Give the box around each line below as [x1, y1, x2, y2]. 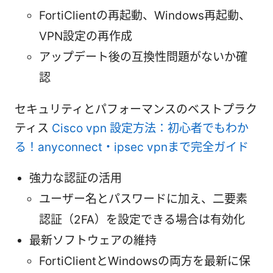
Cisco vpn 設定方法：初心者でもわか [52, 121, 249, 135]
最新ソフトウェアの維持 [29, 233, 157, 247]
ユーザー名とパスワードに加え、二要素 [39, 191, 247, 206]
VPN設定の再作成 [39, 29, 132, 43]
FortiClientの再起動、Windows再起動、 [39, 8, 250, 23]
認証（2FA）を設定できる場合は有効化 [39, 212, 245, 227]
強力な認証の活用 [29, 171, 122, 185]
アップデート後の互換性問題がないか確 [39, 49, 247, 64]
